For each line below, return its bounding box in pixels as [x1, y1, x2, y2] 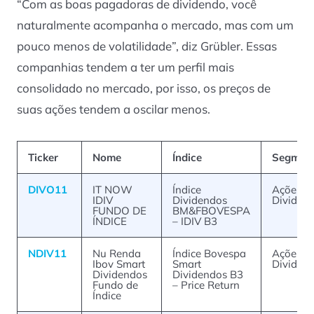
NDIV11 [28, 246, 67, 260]
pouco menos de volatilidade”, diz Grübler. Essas [17, 38, 277, 53]
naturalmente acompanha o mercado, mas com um [17, 17, 294, 32]
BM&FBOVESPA [172, 203, 250, 217]
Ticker [28, 150, 58, 164]
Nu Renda [93, 246, 141, 260]
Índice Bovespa [172, 246, 246, 260]
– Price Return [172, 278, 240, 292]
